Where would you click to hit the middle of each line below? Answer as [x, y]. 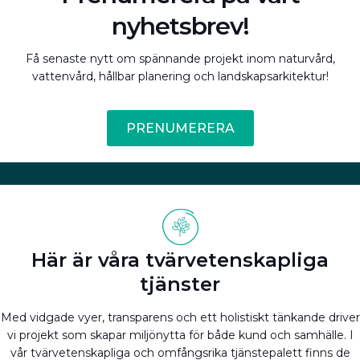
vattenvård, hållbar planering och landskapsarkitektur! [180, 76]
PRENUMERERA [180, 128]
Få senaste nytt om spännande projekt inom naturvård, [180, 58]
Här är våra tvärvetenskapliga [180, 260]
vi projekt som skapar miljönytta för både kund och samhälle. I [180, 335]
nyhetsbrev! [180, 26]
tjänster [180, 284]
